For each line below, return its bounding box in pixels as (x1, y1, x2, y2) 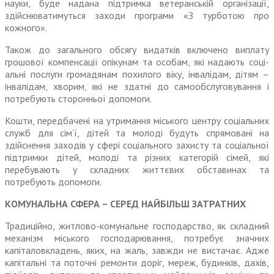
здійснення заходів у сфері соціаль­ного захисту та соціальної (5, 139, 269, 152)
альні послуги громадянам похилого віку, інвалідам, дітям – (5, 68, 269, 81)
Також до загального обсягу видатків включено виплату (5, 43, 269, 56)
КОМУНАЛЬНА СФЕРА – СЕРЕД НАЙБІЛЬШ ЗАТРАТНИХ (5, 198, 246, 210)
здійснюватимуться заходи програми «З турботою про (5, 9, 269, 22)
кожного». (5, 21, 47, 34)
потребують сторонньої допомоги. (5, 92, 152, 105)
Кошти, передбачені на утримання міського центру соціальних (5, 114, 269, 127)
